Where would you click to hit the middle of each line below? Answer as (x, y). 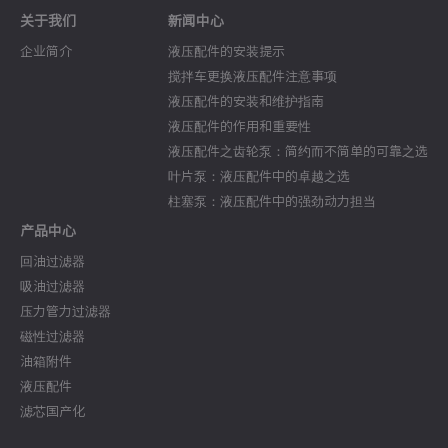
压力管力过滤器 (65, 311)
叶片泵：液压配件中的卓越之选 (259, 176)
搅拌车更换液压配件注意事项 (252, 76)
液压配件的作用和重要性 (239, 126)
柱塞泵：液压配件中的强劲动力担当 (272, 201)
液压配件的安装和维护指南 (246, 101)
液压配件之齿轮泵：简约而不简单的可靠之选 (298, 151)
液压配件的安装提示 (226, 51)
